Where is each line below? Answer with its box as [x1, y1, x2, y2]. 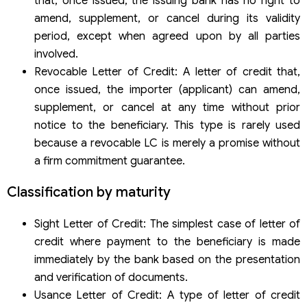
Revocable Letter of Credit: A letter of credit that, [34, 64, 300, 79]
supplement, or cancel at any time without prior [34, 100, 300, 114]
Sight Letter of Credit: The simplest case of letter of [34, 217, 300, 231]
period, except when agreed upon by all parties [34, 29, 300, 43]
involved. [34, 47, 78, 61]
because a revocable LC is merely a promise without [34, 136, 300, 150]
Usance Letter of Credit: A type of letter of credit [34, 288, 300, 302]
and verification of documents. [34, 270, 188, 284]
